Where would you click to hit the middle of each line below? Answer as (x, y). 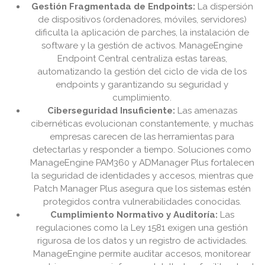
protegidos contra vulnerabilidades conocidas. (142, 202)
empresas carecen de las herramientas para (142, 137)
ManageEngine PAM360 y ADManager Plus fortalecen (142, 163)
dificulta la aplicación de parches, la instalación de (142, 33)
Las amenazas (206, 111)
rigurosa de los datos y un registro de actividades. (142, 241)
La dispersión (224, 7)
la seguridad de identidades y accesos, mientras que (142, 176)
